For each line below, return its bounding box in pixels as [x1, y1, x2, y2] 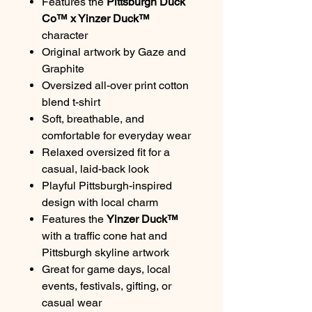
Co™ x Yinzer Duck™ [42, 11, 150, 25]
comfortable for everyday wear [42, 128, 191, 142]
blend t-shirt [42, 95, 100, 109]
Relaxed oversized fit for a [42, 145, 170, 159]
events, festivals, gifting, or [42, 279, 171, 292]
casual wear [42, 295, 102, 309]
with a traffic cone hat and [42, 228, 167, 242]
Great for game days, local [42, 262, 171, 276]
